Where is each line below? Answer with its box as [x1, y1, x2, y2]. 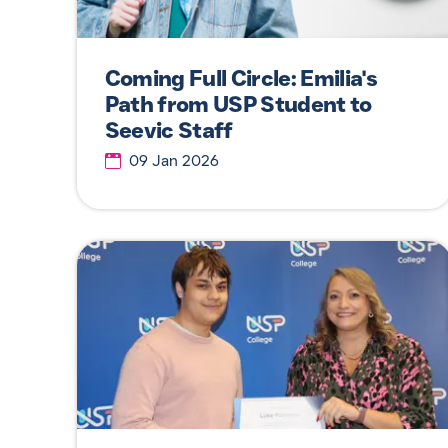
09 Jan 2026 [128, 152, 219, 171]
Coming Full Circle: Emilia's [104, 65, 378, 93]
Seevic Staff [104, 117, 233, 145]
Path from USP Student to [104, 91, 372, 119]
